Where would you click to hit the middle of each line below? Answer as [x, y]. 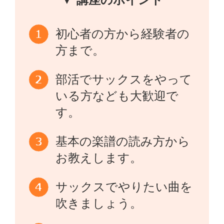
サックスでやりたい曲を [124, 187]
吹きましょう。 [99, 203]
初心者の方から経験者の [123, 34]
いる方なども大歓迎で [117, 96]
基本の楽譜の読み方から [123, 141]
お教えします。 [99, 158]
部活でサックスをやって [124, 79]
